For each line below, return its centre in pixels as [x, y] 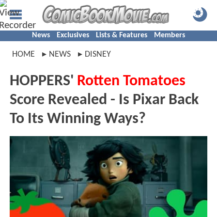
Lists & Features [122, 35]
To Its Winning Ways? [78, 119]
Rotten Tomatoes [131, 81]
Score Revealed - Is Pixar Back [104, 100]
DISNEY [98, 54]
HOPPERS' [43, 81]
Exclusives [73, 35]
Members [170, 35]
